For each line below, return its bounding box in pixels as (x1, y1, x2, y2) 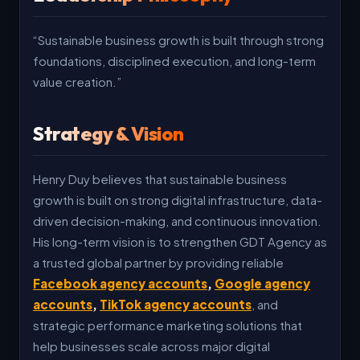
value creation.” (33, 74, 124, 89)
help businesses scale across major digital (33, 338, 270, 354)
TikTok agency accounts (100, 297, 252, 312)
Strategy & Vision (33, 121, 184, 145)
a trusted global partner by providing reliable (33, 255, 284, 270)
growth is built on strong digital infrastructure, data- (33, 192, 322, 207)
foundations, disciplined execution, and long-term (33, 53, 316, 68)
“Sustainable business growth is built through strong (33, 32, 324, 47)
